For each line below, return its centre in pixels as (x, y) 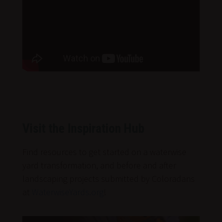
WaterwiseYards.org (67, 192)
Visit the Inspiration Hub (83, 129)
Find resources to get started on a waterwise (104, 152)
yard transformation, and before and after (99, 166)
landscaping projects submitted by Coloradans (108, 179)
